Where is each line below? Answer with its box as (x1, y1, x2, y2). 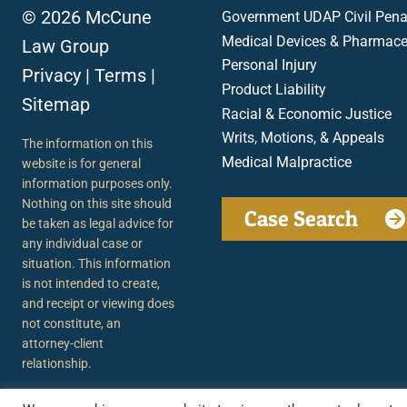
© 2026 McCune (22, 5, 152, 28)
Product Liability (222, 80, 326, 98)
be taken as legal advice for (22, 215, 174, 231)
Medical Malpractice (222, 153, 352, 171)
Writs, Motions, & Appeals (222, 129, 384, 147)
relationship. (22, 355, 92, 371)
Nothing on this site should (22, 195, 172, 211)
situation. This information (22, 255, 171, 271)
